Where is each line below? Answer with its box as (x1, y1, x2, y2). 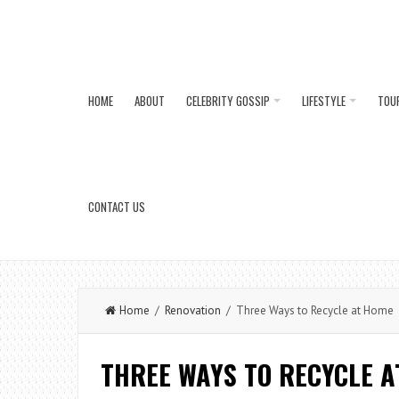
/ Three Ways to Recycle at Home (221, 303, 394, 318)
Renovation (165, 303, 221, 318)
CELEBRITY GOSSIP (186, 92, 270, 110)
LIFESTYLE (302, 92, 346, 110)
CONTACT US (88, 198, 145, 216)
